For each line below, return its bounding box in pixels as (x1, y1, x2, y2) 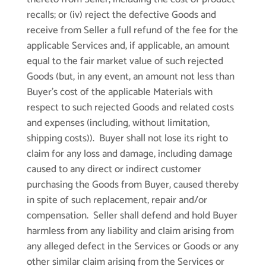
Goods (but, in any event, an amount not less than (26, 68, 235, 85)
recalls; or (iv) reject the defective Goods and (26, 7, 216, 24)
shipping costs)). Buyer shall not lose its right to (26, 130, 228, 147)
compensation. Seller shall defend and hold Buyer (26, 207, 237, 224)
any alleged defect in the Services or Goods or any (26, 238, 239, 255)
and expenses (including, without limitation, (26, 115, 210, 132)
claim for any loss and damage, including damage (26, 145, 233, 163)
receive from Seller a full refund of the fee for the (26, 22, 238, 39)
